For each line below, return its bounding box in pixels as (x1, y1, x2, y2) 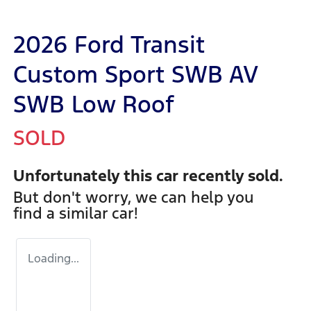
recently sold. (178, 166, 283, 186)
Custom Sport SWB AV (13, 60, 258, 90)
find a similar (13, 203, 112, 224)
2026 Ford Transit (13, 30, 205, 60)
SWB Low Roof (13, 90, 174, 120)
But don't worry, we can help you (13, 187, 254, 208)
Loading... (28, 251, 79, 267)
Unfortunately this (13, 166, 156, 186)
